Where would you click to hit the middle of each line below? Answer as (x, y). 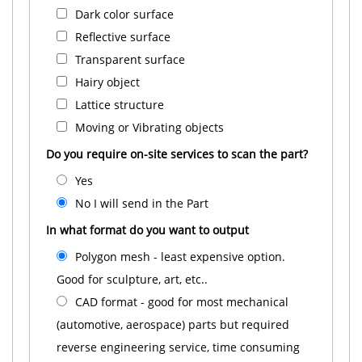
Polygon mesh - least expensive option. (180, 257)
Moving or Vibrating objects (149, 127)
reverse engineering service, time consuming (178, 347)
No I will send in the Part (142, 203)
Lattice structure (120, 105)
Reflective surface (123, 37)
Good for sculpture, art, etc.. (132, 279)
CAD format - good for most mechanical (182, 302)
